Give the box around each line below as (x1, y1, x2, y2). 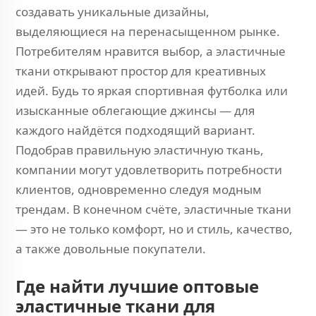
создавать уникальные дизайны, (16, 4, 209, 20)
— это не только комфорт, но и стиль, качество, (16, 221, 293, 237)
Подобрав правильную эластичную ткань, (16, 142, 264, 158)
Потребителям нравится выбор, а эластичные (16, 43, 286, 59)
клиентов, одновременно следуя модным (16, 181, 262, 197)
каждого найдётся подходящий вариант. (16, 122, 255, 138)
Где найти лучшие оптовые (16, 274, 259, 298)
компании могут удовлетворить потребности (16, 162, 282, 178)
